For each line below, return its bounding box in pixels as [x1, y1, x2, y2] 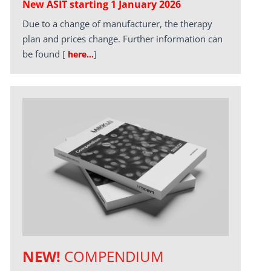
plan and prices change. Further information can [22, 33, 223, 45]
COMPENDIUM [64, 246, 164, 266]
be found [22, 48, 62, 60]
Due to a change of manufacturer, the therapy [22, 18, 212, 30]
